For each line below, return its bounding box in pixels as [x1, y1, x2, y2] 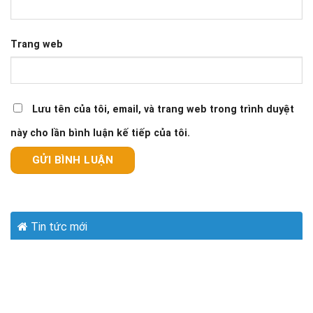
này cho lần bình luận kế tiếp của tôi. [10, 127, 190, 140]
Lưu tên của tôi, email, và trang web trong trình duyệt [32, 103, 294, 116]
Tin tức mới [27, 219, 87, 233]
